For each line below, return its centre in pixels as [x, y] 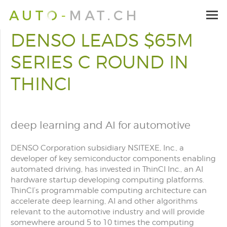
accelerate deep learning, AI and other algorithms [104, 201]
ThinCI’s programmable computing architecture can [109, 191]
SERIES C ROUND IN [100, 62]
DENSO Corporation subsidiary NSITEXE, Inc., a [97, 148]
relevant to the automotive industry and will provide [108, 212]
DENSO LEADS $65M [102, 40]
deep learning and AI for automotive [101, 125]
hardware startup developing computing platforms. [107, 180]
